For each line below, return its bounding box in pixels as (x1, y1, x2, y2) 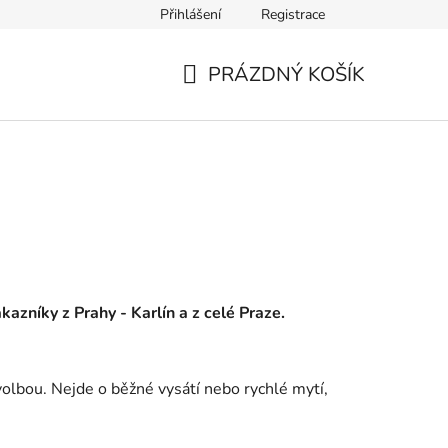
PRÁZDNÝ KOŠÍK (208, 60, 365, 88)
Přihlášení (160, 5, 221, 24)
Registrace (261, 5, 325, 24)
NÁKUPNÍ (181, 84, 272, 112)
